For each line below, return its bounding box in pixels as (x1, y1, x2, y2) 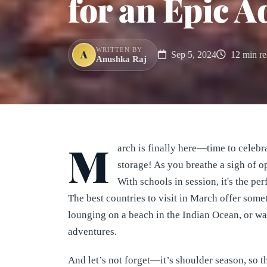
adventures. (68, 225, 117, 237)
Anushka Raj (96, 53, 147, 64)
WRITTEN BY (96, 45, 142, 53)
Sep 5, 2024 (169, 49, 216, 60)
